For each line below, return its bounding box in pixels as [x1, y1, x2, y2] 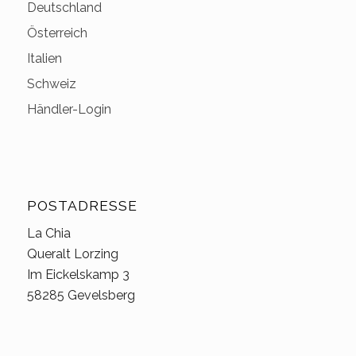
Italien [26, 50, 62, 66]
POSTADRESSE [26, 196, 137, 214]
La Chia [26, 226, 71, 242]
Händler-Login [26, 101, 111, 117]
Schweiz [26, 75, 76, 91]
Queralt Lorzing [26, 246, 118, 262]
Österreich [26, 25, 87, 41]
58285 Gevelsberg [26, 288, 135, 304]
